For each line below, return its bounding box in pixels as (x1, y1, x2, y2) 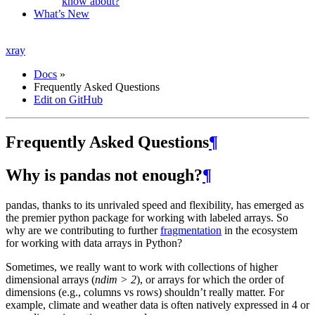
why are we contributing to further (6, 224, 160, 236)
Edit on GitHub (34, 94, 103, 105)
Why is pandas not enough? (6, 165, 202, 184)
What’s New (34, 8, 89, 20)
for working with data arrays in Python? (6, 236, 182, 249)
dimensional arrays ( (6, 273, 95, 285)
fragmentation (160, 224, 221, 236)
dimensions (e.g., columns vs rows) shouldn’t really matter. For (6, 285, 284, 298)
